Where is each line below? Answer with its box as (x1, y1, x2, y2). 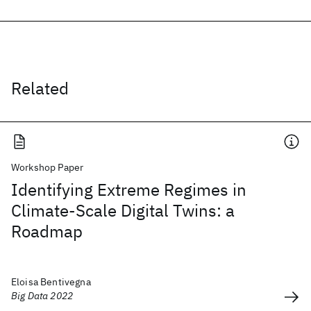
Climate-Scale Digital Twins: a (11, 199, 235, 221)
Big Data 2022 (11, 289, 74, 302)
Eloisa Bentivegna (11, 276, 91, 288)
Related (11, 77, 69, 99)
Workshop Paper (11, 161, 84, 174)
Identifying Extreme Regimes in (11, 178, 246, 201)
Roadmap (11, 220, 83, 242)
